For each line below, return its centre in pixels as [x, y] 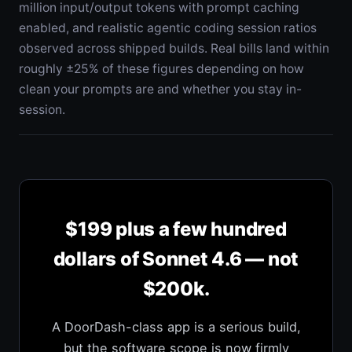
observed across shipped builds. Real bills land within [174, 48]
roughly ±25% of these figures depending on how [161, 68]
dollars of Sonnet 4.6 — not [176, 258]
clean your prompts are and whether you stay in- [160, 89]
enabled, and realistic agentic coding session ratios [168, 27]
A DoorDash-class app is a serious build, [176, 326]
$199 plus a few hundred [176, 229]
